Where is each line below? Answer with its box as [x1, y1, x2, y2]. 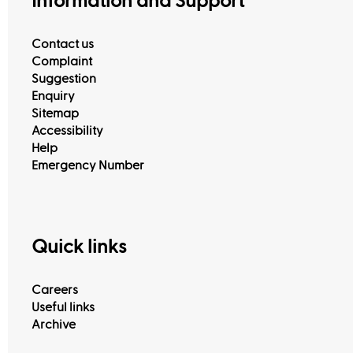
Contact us [32, 38, 94, 50]
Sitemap [32, 107, 79, 120]
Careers [32, 284, 78, 296]
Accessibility [32, 124, 103, 137]
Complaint [32, 55, 92, 68]
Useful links [32, 301, 95, 314]
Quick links [32, 238, 127, 257]
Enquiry [32, 90, 75, 102]
